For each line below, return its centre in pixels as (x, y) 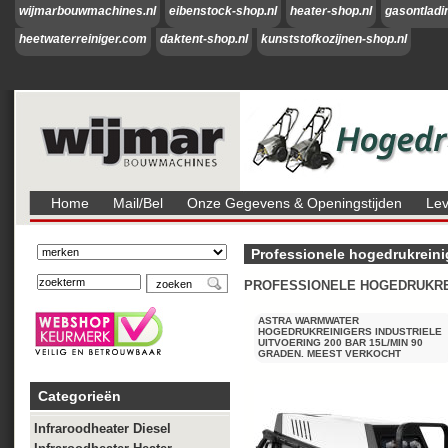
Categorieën (79, 396)
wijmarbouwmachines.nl (87, 11)
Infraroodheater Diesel (102, 428)
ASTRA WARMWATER (308, 320)
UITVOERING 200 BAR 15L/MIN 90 (340, 342)
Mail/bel (138, 203)
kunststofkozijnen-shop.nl (334, 39)
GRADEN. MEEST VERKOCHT (329, 353)
